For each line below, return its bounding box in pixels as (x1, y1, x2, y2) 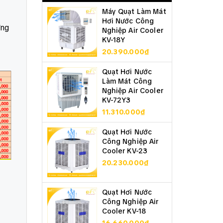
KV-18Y (102, 35, 125, 44)
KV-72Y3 (102, 96, 131, 105)
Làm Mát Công (102, 77, 152, 86)
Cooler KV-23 (102, 146, 148, 155)
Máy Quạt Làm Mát (102, 7, 166, 16)
